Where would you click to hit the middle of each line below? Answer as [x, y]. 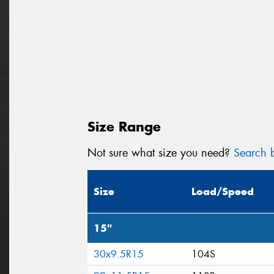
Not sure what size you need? [161, 153]
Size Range [124, 126]
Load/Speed [223, 192]
